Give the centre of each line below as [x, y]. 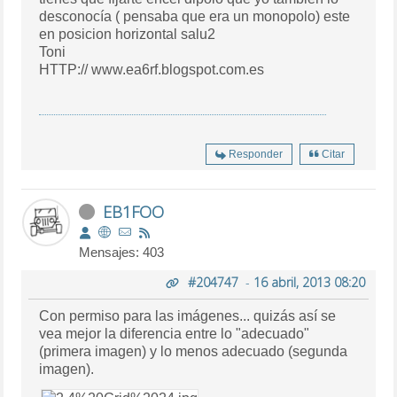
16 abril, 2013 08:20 [309, 282]
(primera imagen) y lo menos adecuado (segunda [194, 351]
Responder [255, 154]
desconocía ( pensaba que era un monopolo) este [182, 16]
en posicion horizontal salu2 [128, 34]
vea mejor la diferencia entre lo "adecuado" [175, 333]
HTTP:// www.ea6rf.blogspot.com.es [152, 69]
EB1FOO [134, 211]
